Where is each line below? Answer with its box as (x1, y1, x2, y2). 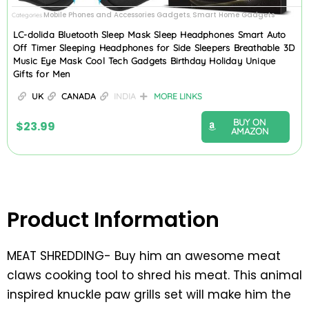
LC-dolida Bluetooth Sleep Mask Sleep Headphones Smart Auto (13, 28, 286, 40)
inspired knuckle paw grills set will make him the (7, 286, 291, 303)
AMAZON (230, 125, 268, 137)
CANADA (61, 90, 96, 101)
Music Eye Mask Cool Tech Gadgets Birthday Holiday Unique (13, 54, 276, 66)
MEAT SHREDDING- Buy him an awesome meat (7, 247, 281, 264)
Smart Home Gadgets (192, 10, 275, 21)
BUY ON (233, 116, 266, 128)
